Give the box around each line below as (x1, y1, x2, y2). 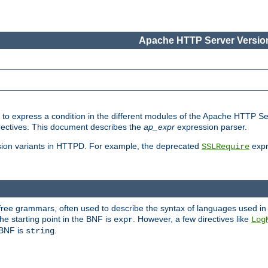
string (26, 226, 54, 236)
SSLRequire (202, 142, 249, 152)
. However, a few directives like (133, 214, 251, 224)
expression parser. (175, 122, 247, 132)
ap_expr (144, 122, 175, 132)
